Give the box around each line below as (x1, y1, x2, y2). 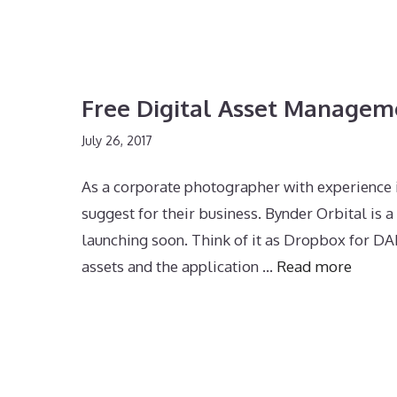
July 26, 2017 (82, 131, 152, 148)
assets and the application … (82, 256, 276, 276)
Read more (276, 256, 352, 276)
